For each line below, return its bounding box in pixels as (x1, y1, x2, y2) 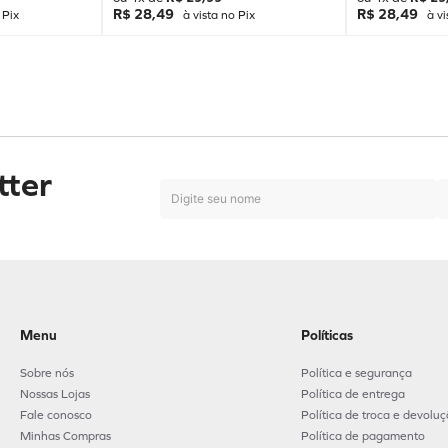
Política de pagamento (300, 429, 425, 443)
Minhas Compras (19, 429, 111, 443)
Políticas (300, 327, 353, 344)
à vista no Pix (179, 7, 255, 22)
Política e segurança (300, 366, 412, 380)
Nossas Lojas (19, 387, 90, 401)
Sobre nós (19, 366, 74, 380)
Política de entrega (300, 387, 405, 401)
